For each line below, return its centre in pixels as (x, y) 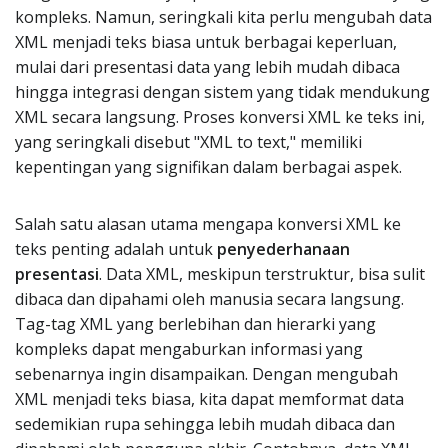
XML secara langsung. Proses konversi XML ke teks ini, (220, 117)
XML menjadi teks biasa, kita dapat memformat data (209, 399)
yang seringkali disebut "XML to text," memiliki (188, 142)
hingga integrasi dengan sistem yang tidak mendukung (222, 92)
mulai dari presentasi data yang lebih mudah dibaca (207, 67)
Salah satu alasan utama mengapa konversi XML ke (208, 224)
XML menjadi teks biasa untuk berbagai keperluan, (206, 42)
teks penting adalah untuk (116, 249)
